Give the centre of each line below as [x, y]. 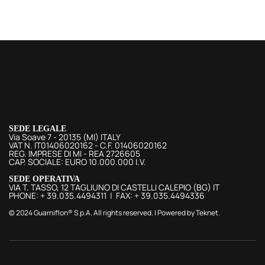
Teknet [207, 213]
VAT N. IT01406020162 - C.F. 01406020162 [88, 146]
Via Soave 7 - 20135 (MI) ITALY [65, 137]
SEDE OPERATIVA [44, 179]
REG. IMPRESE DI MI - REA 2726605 [75, 154]
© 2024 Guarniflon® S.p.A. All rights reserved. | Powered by [102, 213]
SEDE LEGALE [38, 129]
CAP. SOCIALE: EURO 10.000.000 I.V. [77, 162]
